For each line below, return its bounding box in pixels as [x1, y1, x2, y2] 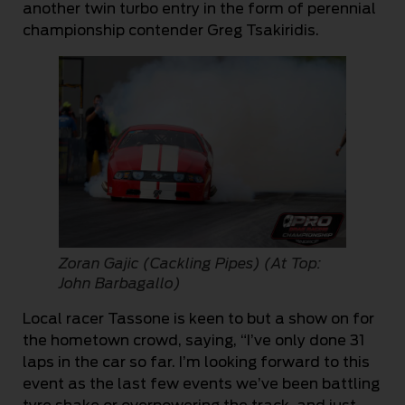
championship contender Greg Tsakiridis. [23, 21, 319, 39]
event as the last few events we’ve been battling [23, 374, 380, 392]
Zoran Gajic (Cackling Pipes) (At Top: [59, 254, 321, 272]
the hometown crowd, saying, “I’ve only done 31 [23, 331, 364, 349]
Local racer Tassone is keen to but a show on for [23, 309, 374, 327]
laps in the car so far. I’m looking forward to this [23, 353, 370, 371]
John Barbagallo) [59, 274, 181, 292]
